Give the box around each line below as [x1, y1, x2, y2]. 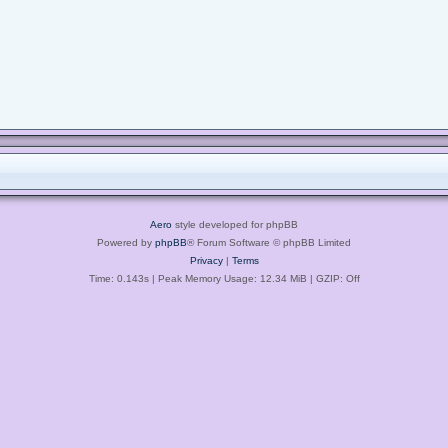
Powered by [97, 236, 155, 248]
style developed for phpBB [172, 218, 298, 230]
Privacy [189, 254, 223, 266]
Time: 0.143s [88, 272, 149, 284]
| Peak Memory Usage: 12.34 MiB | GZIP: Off [148, 272, 360, 284]
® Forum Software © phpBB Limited [187, 236, 351, 248]
